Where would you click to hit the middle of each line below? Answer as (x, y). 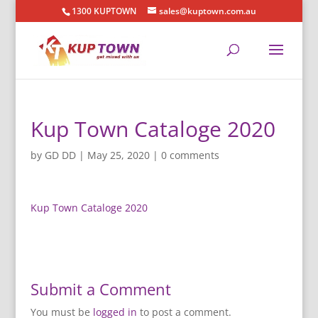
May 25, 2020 (118, 155)
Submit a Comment (100, 289)
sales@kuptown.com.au (207, 11)
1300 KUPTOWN (104, 11)
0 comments (190, 155)
